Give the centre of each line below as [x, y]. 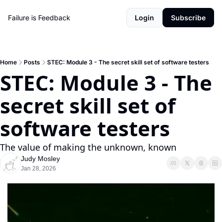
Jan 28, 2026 [38, 168]
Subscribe [188, 18]
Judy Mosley [40, 159]
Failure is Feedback [39, 18]
